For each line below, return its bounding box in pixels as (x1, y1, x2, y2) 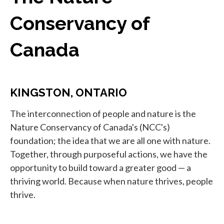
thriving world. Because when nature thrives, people (10, 175, 213, 186)
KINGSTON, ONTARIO (10, 85, 127, 99)
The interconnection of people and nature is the (10, 107, 196, 119)
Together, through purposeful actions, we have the (10, 148, 207, 159)
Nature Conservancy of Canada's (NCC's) (10, 121, 170, 132)
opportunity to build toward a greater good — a (10, 161, 191, 173)
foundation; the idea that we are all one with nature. (10, 134, 210, 146)
